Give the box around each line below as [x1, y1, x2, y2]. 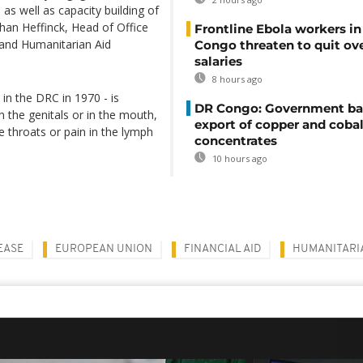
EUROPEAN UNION [55, 243, 152, 255]
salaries [194, 53, 242, 69]
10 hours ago [210, 152, 267, 164]
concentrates [194, 133, 277, 148]
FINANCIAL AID [184, 243, 261, 255]
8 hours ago [210, 73, 263, 85]
